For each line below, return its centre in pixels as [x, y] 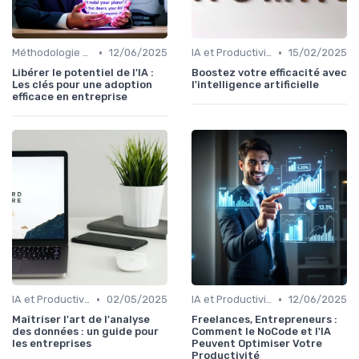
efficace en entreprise [70, 97]
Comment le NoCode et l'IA [261, 332]
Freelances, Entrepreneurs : [264, 320]
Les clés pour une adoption [82, 85]
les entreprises [52, 344]
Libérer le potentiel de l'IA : [83, 73]
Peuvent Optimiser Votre [257, 344]
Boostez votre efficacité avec [269, 73]
